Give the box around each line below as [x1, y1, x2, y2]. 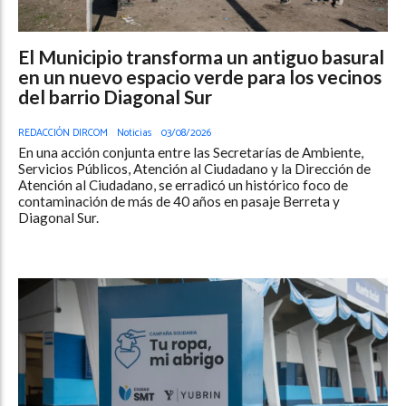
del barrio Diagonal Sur [18, 84, 212, 108]
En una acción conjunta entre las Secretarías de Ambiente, [18, 143, 363, 160]
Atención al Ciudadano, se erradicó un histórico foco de [18, 176, 348, 193]
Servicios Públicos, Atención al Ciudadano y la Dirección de [18, 159, 371, 177]
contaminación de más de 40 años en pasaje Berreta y [18, 192, 340, 209]
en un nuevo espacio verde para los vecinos [18, 64, 382, 88]
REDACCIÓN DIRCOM [18, 123, 108, 141]
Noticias [117, 123, 152, 141]
